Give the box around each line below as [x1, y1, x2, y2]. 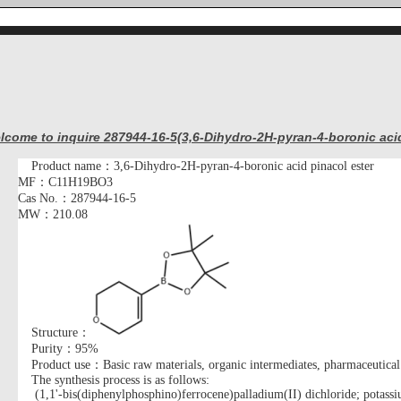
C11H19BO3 [48, 175, 113, 189]
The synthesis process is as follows [31, 373, 206, 387]
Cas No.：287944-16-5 [18, 192, 136, 205]
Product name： [31, 159, 114, 173]
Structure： [31, 326, 90, 339]
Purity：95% [31, 342, 98, 355]
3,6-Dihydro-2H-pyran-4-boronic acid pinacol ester [114, 159, 374, 173]
